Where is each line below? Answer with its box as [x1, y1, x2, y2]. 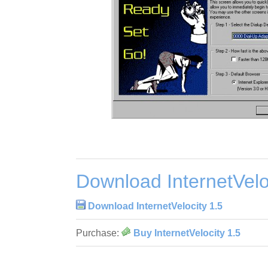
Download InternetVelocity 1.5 [88, 201, 223, 212]
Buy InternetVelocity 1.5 [133, 228, 240, 239]
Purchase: [76, 228, 121, 239]
